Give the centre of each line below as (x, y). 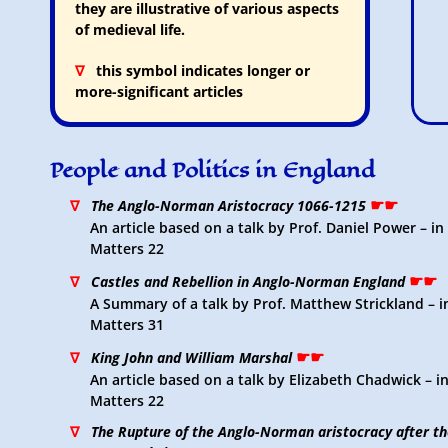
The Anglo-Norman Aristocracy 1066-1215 (228, 205)
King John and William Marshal (193, 357)
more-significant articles (159, 91)
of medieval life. (130, 29)
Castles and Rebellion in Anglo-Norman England (248, 281)
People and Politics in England (212, 170)
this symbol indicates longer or (197, 70)
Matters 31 (127, 324)
